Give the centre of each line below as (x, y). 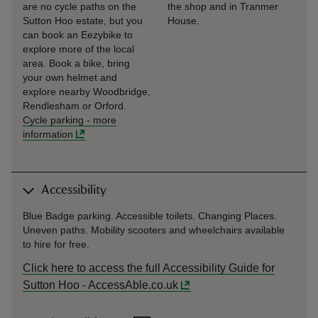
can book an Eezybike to (78, 35)
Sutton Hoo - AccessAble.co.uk (100, 285)
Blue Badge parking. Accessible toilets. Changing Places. (150, 216)
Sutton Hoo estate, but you (83, 21)
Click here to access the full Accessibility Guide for (149, 268)
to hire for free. (56, 244)
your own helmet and (70, 77)
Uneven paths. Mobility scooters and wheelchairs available (154, 230)
